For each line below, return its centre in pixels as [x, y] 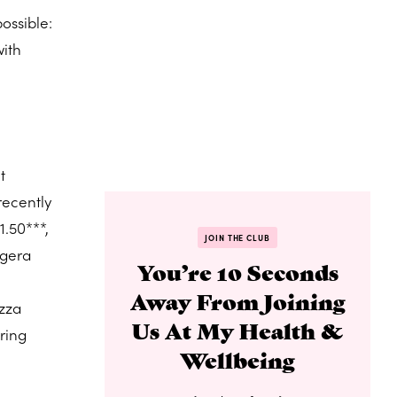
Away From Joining [237, 300]
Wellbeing [237, 359]
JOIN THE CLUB [237, 237]
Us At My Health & [237, 330]
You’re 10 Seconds [237, 271]
